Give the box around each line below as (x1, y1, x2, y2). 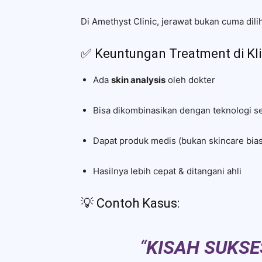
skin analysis (111, 74, 166, 85)
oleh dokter (166, 74, 215, 85)
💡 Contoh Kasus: (81, 196, 180, 211)
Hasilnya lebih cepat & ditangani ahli (93, 166, 242, 177)
